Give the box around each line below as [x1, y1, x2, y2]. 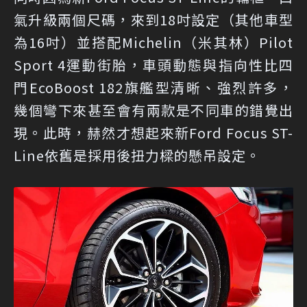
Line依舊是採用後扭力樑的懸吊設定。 [14, 145, 260, 165]
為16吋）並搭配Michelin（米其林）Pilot [14, 32, 293, 52]
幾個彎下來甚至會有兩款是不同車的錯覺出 [14, 99, 293, 120]
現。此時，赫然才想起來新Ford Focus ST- [14, 122, 293, 143]
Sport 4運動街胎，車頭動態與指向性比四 [14, 54, 293, 75]
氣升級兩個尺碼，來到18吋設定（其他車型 [14, 9, 293, 29]
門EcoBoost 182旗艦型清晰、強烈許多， [14, 77, 293, 97]
